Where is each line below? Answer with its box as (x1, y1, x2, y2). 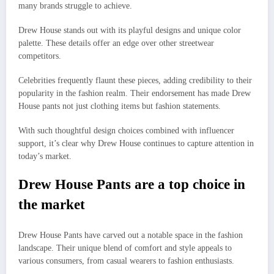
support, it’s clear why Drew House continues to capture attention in (18, 139, 254, 149)
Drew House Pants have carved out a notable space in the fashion (18, 230, 243, 240)
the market (18, 197, 85, 213)
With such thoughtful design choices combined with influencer (18, 126, 234, 136)
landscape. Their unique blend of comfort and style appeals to (18, 243, 232, 253)
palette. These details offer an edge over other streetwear (18, 38, 214, 48)
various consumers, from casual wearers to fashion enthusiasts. (18, 256, 234, 265)
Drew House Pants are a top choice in (18, 177, 245, 193)
